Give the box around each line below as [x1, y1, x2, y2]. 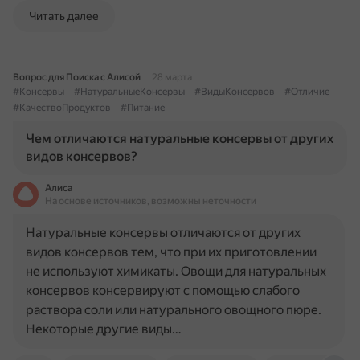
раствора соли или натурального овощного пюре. [26, 302, 321, 317]
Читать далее [29, 10, 99, 22]
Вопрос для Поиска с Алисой [13, 72, 141, 83]
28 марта [152, 72, 192, 83]
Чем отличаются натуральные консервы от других [26, 131, 333, 146]
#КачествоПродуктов [13, 102, 111, 113]
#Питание [121, 102, 165, 113]
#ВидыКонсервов [194, 86, 275, 97]
